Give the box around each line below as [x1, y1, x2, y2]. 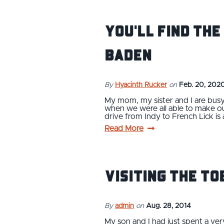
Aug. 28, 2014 [146, 202, 191, 209]
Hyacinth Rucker [115, 81, 167, 88]
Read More [104, 124, 143, 132]
